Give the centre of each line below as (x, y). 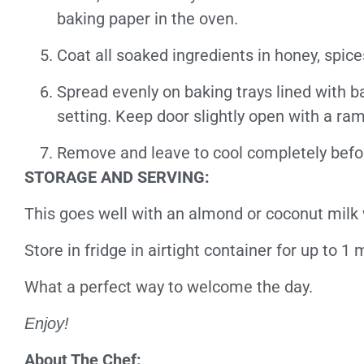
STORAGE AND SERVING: (117, 177)
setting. (86, 116)
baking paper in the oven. (147, 19)
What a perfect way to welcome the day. (169, 287)
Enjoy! (47, 323)
